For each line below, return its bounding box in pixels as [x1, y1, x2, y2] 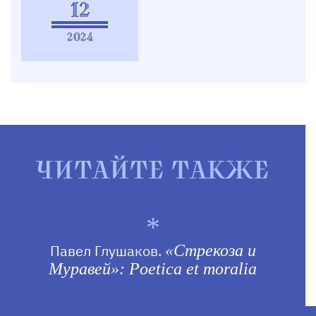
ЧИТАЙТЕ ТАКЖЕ [36, 155, 269, 186]
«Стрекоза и [164, 241, 256, 260]
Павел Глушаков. [49, 241, 165, 260]
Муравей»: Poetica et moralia [49, 260, 257, 278]
